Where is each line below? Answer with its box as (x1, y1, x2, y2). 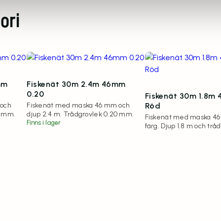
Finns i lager (27, 118, 61, 126)
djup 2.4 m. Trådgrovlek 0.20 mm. (27, 110, 134, 118)
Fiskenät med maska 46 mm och (27, 101, 130, 110)
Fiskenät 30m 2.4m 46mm (27, 79, 126, 89)
